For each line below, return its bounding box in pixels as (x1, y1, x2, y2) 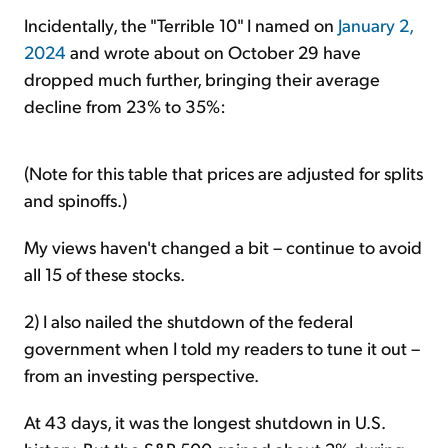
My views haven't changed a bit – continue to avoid (24, 234, 422, 258)
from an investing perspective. (24, 362, 259, 386)
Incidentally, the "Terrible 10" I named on (24, 12, 338, 36)
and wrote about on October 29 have (66, 39, 361, 63)
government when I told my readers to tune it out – (24, 335, 420, 359)
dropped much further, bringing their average (24, 66, 380, 90)
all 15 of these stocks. (24, 261, 185, 285)
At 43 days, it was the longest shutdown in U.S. (24, 409, 385, 433)
